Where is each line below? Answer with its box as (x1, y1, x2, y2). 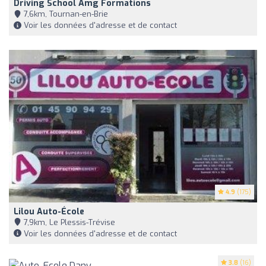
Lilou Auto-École (14, 205, 84, 217)
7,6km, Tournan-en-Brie (21, 9, 108, 20)
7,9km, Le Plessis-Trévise (21, 217, 115, 227)
